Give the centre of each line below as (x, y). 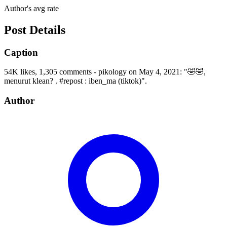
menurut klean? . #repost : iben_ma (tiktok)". (75, 81)
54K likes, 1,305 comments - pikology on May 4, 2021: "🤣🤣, (105, 72)
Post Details (35, 30)
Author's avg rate (31, 8)
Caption (21, 52)
